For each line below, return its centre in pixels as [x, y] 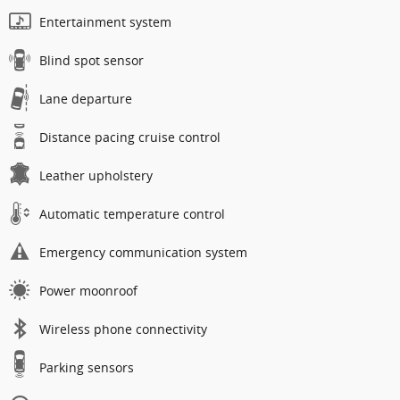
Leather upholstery [96, 176]
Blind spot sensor [92, 61]
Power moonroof [88, 291]
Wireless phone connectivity [123, 329]
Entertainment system [105, 22]
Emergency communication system [143, 253]
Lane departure [86, 99]
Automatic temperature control [132, 214]
